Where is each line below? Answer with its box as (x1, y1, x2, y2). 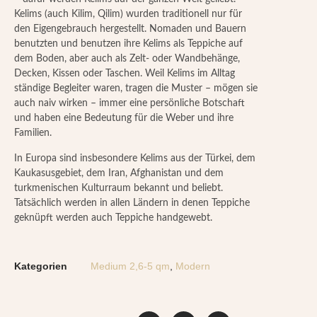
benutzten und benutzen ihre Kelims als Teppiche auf (14, 39, 243, 50)
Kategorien (14, 260, 67, 272)
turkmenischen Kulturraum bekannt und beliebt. (14, 183, 223, 193)
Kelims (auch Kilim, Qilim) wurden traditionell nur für (14, 9, 242, 20)
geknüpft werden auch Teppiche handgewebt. (14, 212, 212, 223)
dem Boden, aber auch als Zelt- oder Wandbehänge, (14, 54, 240, 64)
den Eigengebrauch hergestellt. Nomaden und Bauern (14, 24, 246, 35)
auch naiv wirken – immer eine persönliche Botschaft (14, 98, 245, 109)
